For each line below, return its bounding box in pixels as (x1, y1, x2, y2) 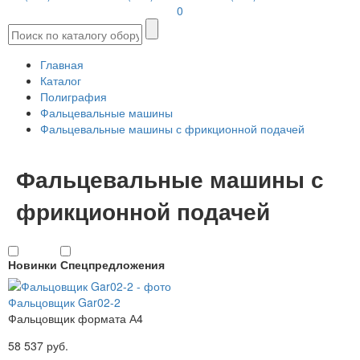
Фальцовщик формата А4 (8, 310, 143, 327)
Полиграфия (40, 88, 107, 105)
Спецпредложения (60, 256, 165, 272)
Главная (40, 56, 84, 73)
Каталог (40, 72, 81, 89)
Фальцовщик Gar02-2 (8, 294, 121, 311)
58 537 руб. (8, 337, 68, 354)
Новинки (8, 256, 57, 272)
